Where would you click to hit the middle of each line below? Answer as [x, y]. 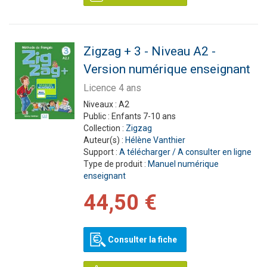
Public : [97, 116]
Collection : [104, 128]
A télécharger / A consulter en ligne [185, 152]
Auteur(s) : [104, 140]
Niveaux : [101, 104]
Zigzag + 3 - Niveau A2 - [149, 51]
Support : [101, 152]
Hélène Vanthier [155, 140]
